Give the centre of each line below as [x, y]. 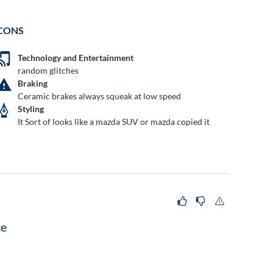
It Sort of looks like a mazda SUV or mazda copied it [114, 121]
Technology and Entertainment [76, 57]
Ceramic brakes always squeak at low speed [100, 96]
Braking [33, 83]
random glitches [48, 70]
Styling [31, 108]
